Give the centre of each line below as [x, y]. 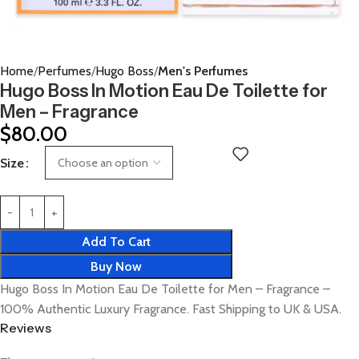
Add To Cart [116, 242]
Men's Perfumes [203, 71]
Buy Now [116, 266]
